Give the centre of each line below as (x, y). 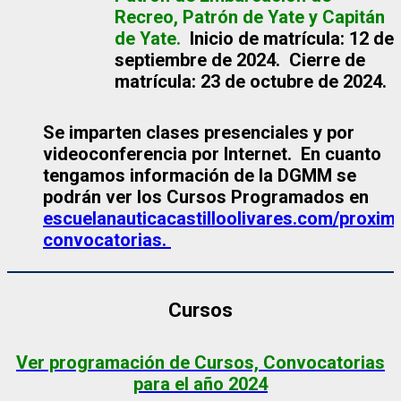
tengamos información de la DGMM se (200, 176)
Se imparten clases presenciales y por (199, 133)
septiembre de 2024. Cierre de (240, 60)
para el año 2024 (200, 384)
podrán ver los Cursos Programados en (206, 197)
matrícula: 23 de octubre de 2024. (251, 81)
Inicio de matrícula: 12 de (292, 38)
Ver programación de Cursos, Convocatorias (200, 363)
